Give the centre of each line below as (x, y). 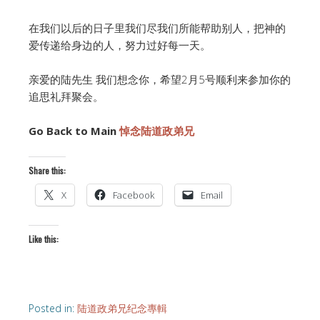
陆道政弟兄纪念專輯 (122, 309)
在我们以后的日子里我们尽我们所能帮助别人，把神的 (157, 28)
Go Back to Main (74, 131)
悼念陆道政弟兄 (157, 131)
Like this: (44, 239)
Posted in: (53, 309)
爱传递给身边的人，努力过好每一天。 (120, 45)
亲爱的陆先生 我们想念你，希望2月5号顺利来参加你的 (160, 80)
